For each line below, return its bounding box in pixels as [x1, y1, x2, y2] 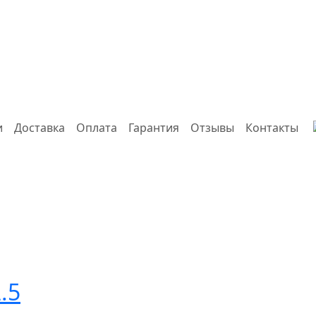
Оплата [75, 120, 117, 136]
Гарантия [128, 120, 179, 136]
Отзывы [190, 120, 234, 136]
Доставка [13, 120, 65, 136]
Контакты [245, 120, 298, 136]
